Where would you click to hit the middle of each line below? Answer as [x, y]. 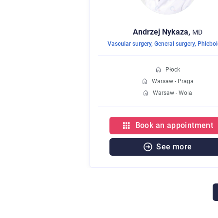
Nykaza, [176, 32]
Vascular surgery [129, 44]
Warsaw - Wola [173, 93]
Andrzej [146, 32]
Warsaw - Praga [173, 82]
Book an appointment [174, 126]
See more [174, 147]
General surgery [174, 44]
